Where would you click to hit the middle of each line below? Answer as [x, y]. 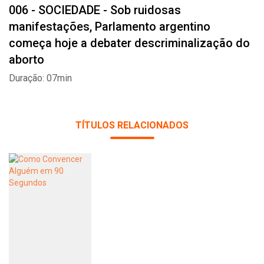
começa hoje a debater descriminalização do [129, 43]
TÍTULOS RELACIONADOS [132, 125]
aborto [27, 60]
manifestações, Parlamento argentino [110, 27]
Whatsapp [49, 131]
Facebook [112, 131]
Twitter [169, 131]
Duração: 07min [40, 78]
